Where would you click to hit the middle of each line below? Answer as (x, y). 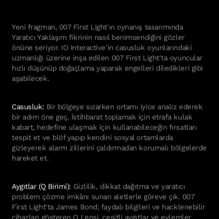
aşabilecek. (32, 77)
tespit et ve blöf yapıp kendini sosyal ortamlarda (92, 136)
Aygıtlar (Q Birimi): (43, 185)
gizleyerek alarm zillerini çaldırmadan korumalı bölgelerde (109, 146)
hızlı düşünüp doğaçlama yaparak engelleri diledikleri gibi (107, 67)
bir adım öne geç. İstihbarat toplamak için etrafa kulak (102, 116)
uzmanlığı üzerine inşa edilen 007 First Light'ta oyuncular (107, 56)
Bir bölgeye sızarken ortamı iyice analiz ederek (123, 105)
